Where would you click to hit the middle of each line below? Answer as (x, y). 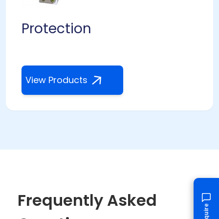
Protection (56, 29)
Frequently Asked (87, 200)
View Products (56, 80)
